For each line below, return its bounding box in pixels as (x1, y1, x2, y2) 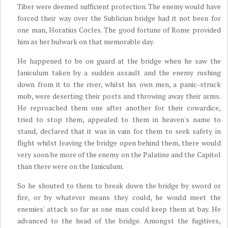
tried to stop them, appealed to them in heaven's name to (17, 115, 221, 124)
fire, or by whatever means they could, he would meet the (17, 192, 221, 202)
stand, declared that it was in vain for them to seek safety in (17, 126, 221, 136)
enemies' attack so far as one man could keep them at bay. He (17, 204, 221, 214)
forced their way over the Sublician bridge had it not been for (17, 13, 221, 23)
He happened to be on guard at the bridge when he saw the (17, 56, 221, 66)
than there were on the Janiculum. (17, 161, 124, 171)
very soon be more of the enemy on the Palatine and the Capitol (17, 150, 221, 159)
